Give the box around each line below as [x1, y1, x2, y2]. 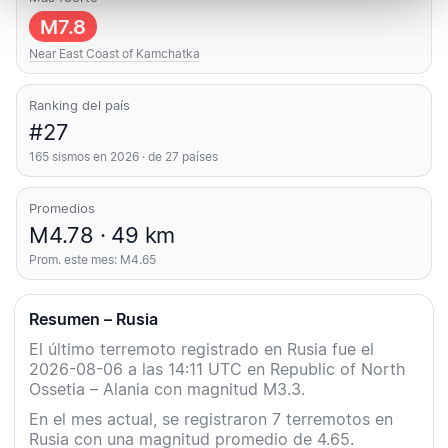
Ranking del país [29, 97, 130, 114]
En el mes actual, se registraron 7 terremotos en [29, 409, 393, 430]
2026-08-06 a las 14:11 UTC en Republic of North [29, 359, 405, 380]
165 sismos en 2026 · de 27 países [29, 149, 218, 165]
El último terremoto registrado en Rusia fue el [29, 339, 374, 360]
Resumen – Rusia [29, 309, 158, 330]
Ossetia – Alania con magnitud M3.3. [29, 379, 305, 400]
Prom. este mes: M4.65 [29, 252, 156, 268]
